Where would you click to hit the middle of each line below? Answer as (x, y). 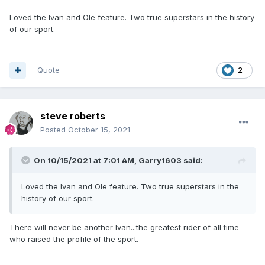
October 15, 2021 (99, 130)
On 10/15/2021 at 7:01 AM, (86, 161)
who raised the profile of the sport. (74, 239)
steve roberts (73, 116)
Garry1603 (160, 161)
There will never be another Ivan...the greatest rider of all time (124, 227)
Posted (54, 130)
